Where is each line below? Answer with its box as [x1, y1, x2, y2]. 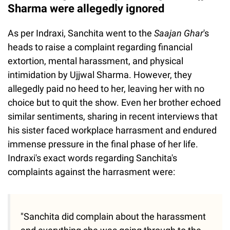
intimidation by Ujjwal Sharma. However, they [8, 69, 192, 81]
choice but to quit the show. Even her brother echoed [8, 97, 221, 108]
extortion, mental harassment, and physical [8, 55, 183, 67]
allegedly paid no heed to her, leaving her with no [8, 83, 204, 94]
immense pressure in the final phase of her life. [8, 139, 198, 150]
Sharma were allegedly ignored [8, 2, 164, 15]
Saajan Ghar [154, 28, 203, 39]
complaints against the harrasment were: [8, 166, 175, 178]
